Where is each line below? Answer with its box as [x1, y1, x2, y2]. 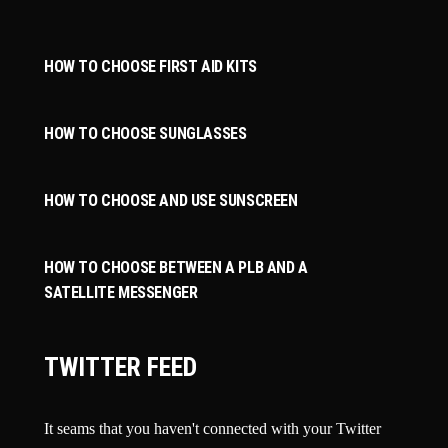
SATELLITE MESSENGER [44, 283, 198, 303]
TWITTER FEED [44, 352, 197, 383]
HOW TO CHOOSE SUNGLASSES [44, 124, 247, 144]
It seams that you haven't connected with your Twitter [44, 420, 381, 438]
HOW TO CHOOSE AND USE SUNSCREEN [44, 191, 298, 211]
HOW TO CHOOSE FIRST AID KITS [44, 57, 257, 77]
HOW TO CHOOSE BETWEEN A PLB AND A [44, 258, 308, 278]
